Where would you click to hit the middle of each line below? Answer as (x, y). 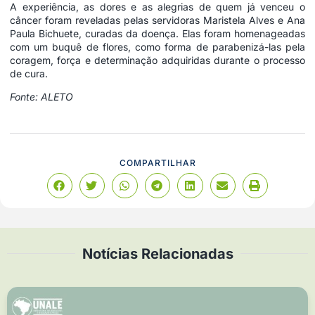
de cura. (29, 73)
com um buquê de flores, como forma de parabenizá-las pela (157, 46)
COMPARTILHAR (157, 162)
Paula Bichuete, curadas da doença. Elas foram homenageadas (157, 33)
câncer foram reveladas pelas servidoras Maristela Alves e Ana (157, 20)
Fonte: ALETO (41, 97)
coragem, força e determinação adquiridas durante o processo (157, 60)
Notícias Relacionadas (157, 253)
